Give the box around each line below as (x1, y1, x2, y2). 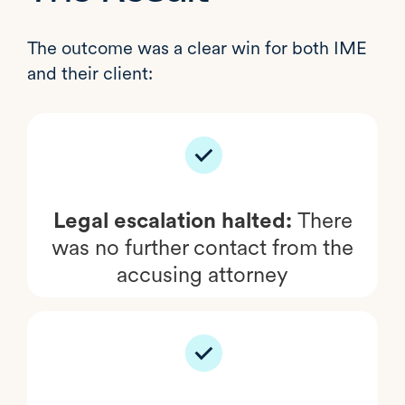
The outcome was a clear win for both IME (27, 36, 367, 59)
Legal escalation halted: (52, 206, 297, 233)
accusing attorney (117, 260, 288, 287)
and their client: (27, 61, 153, 84)
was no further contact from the (52, 233, 353, 260)
